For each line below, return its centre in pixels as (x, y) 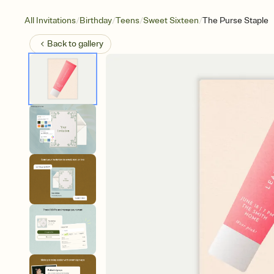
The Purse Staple (235, 20)
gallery (91, 44)
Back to (63, 44)
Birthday (96, 20)
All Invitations (50, 20)
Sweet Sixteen (171, 20)
